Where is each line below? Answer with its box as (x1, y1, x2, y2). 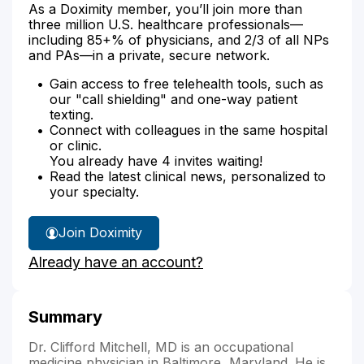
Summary (28, 306, 102, 327)
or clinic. (50, 136, 102, 154)
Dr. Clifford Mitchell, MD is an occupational (28, 338, 293, 355)
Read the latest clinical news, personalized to (50, 167, 326, 184)
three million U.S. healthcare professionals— (28, 15, 303, 32)
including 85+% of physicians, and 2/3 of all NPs (28, 31, 329, 48)
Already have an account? (28, 253, 203, 271)
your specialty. (50, 183, 139, 200)
